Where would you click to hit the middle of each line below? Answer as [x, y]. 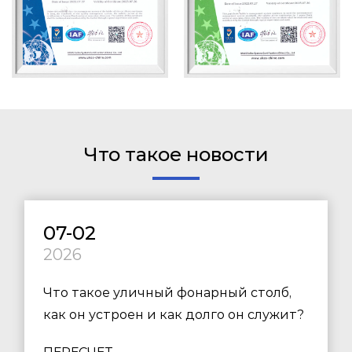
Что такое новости [176, 154]
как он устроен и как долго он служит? [174, 314]
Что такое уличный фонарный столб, [167, 292]
